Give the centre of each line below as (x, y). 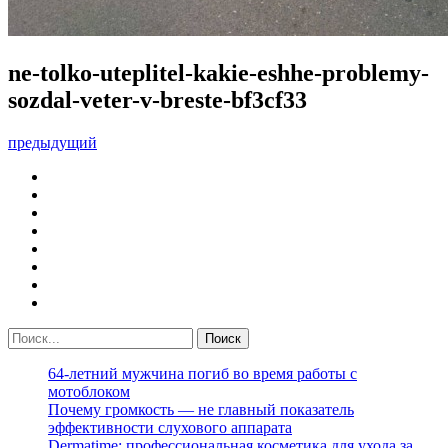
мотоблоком (89, 391)
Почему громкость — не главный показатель (201, 409)
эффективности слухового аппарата (170, 427)
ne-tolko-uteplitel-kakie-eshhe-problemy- (218, 72)
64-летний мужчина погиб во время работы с (202, 373)
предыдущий (52, 142)
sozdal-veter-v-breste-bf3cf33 (157, 99)
